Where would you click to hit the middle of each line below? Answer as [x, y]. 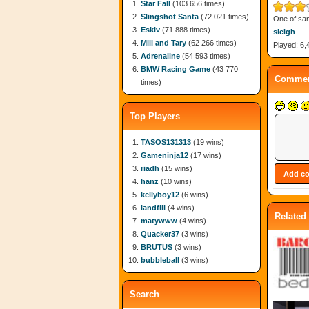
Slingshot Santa [170, 17]
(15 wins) [176, 168]
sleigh [284, 31]
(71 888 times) [185, 30]
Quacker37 [160, 234]
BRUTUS [157, 247]
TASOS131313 [166, 142]
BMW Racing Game [176, 69]
